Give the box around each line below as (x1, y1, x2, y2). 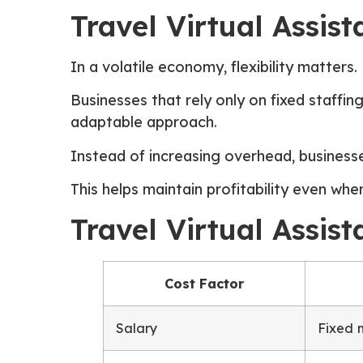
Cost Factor (164, 275, 244, 292)
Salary (116, 319, 157, 336)
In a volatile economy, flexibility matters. (70, 57, 357, 76)
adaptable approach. (70, 113, 217, 132)
